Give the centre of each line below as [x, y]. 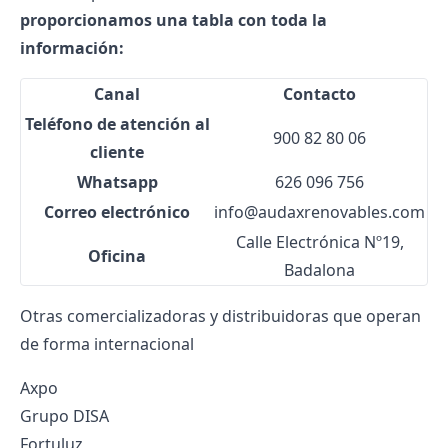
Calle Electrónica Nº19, [319, 242]
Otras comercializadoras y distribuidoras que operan [220, 316]
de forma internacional [107, 344]
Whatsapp [117, 182]
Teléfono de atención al [117, 124]
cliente [117, 152]
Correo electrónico [117, 212]
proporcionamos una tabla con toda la [173, 20]
